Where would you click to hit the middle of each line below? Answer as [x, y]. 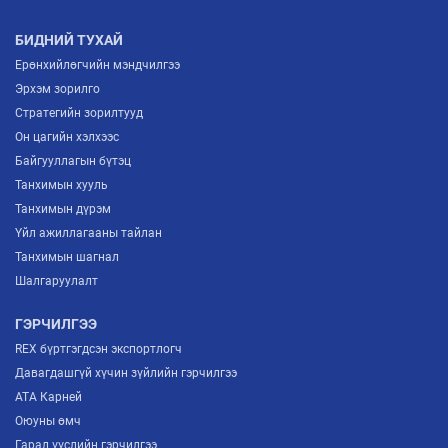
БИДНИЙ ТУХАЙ [69, 39]
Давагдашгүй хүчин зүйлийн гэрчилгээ [126, 372]
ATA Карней [48, 396]
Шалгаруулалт [56, 280]
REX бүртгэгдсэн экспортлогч [98, 348]
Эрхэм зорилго [57, 88]
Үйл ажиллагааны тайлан [88, 232]
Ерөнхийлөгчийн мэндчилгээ [97, 64]
